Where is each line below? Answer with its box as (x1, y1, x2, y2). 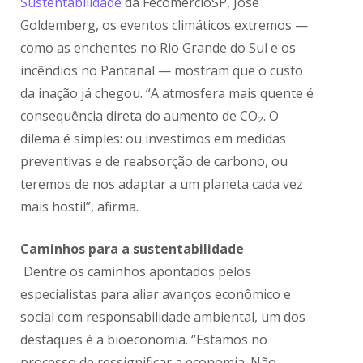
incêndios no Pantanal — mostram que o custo (20, 62, 304, 80)
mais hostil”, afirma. (20, 198, 139, 216)
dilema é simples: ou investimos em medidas (20, 130, 287, 148)
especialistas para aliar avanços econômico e (20, 285, 292, 304)
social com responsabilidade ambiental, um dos (20, 308, 306, 327)
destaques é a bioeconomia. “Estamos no (20, 331, 268, 349)
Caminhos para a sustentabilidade (20, 240, 245, 258)
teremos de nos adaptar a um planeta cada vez (20, 175, 304, 194)
